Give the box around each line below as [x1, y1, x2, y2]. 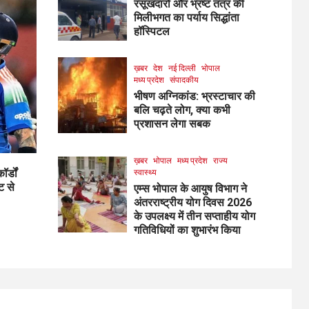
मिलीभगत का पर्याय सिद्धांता [133, 10, 239, 24]
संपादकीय [169, 74, 199, 85]
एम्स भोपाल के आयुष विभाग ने [133, 181, 247, 195]
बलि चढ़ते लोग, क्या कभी [133, 103, 230, 117]
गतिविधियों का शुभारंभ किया [133, 223, 241, 237]
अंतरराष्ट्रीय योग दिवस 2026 [133, 195, 252, 209]
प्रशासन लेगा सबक [133, 117, 210, 130]
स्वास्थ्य [133, 166, 157, 177]
